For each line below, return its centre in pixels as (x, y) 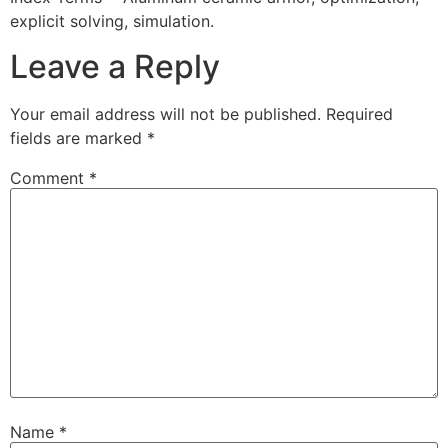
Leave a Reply (115, 66)
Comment (49, 177)
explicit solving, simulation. (112, 21)
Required (359, 113)
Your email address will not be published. (165, 113)
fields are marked (78, 137)
